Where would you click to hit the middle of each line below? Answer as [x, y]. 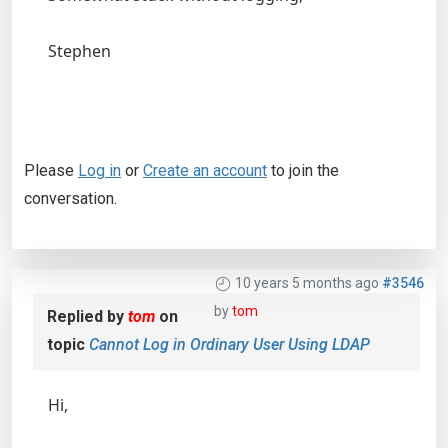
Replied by [87, 316]
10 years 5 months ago [307, 283]
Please [51, 170]
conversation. [70, 198]
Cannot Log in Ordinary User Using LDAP [229, 344]
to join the [303, 170]
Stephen [79, 51]
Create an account [205, 170]
